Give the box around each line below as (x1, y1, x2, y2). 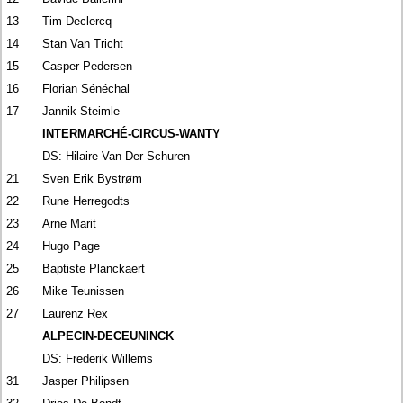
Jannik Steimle (42, 103, 121, 118)
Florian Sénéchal (42, 81, 130, 95)
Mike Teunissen (42, 283, 125, 298)
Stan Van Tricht (42, 36, 124, 50)
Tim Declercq (42, 13, 112, 28)
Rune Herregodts (42, 193, 130, 208)
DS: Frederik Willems (42, 351, 154, 365)
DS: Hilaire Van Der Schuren (42, 148, 191, 163)
